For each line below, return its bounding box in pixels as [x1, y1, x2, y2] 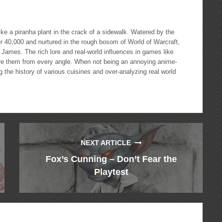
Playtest [94, 166, 128, 177]
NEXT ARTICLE [80, 138, 135, 147]
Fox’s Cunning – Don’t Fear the [45, 154, 177, 164]
